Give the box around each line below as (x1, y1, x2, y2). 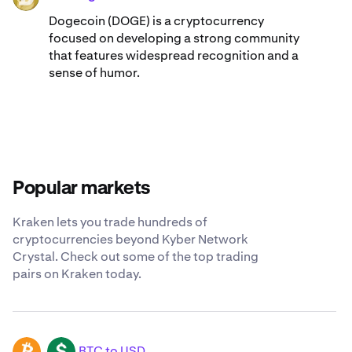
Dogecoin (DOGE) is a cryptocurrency (49, 13, 264, 30)
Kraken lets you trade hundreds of (13, 214, 207, 231)
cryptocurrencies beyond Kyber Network (13, 231, 248, 248)
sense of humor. (49, 64, 140, 82)
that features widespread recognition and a (49, 47, 299, 64)
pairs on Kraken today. (13, 266, 141, 283)
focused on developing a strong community (49, 30, 299, 47)
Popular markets (13, 179, 151, 199)
